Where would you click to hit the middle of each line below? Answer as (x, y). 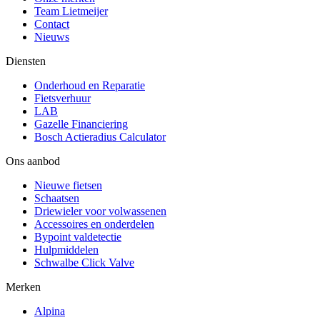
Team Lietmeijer (71, 11)
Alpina (50, 311)
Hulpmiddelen (66, 249)
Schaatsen (57, 198)
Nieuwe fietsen (68, 185)
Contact (52, 24)
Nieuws (52, 36)
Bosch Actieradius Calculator (100, 136)
